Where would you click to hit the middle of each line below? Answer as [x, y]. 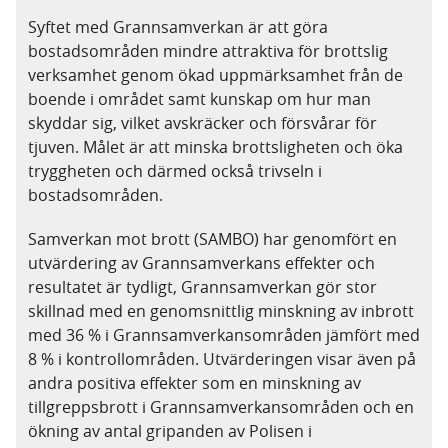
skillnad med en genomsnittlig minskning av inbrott [221, 311]
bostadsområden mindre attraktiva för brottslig [208, 51]
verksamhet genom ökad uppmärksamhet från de [215, 75]
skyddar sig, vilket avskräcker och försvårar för [202, 123]
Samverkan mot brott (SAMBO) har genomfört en [212, 239]
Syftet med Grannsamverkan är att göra [178, 27]
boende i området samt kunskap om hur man [199, 99]
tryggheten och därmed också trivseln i [175, 171]
